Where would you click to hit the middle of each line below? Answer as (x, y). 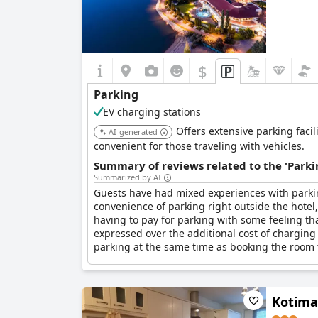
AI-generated (133, 132)
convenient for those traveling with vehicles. (199, 146)
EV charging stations (152, 112)
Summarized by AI (127, 177)
